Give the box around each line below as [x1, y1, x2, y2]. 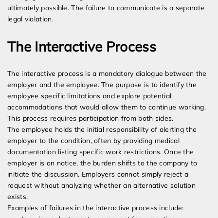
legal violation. [7, 15, 54, 24]
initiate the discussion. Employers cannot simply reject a [7, 170, 189, 179]
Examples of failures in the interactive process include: [7, 203, 184, 213]
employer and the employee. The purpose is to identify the [7, 80, 197, 90]
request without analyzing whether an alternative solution [7, 181, 196, 190]
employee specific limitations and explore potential [7, 91, 172, 101]
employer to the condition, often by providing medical [7, 136, 180, 145]
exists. [7, 192, 28, 201]
